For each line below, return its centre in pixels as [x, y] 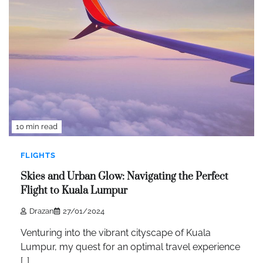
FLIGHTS [38, 155]
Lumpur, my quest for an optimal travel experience [130, 247]
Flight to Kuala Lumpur [74, 191]
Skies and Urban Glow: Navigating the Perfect [124, 177]
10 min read [37, 126]
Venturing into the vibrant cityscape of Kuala [116, 232]
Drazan [42, 211]
